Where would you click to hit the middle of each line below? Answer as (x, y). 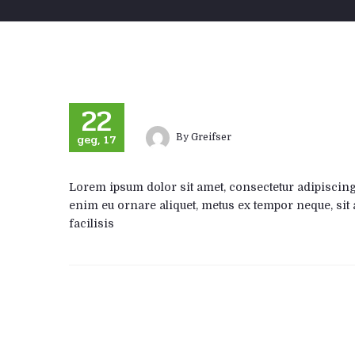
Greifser (211, 137)
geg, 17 (97, 140)
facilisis (92, 223)
